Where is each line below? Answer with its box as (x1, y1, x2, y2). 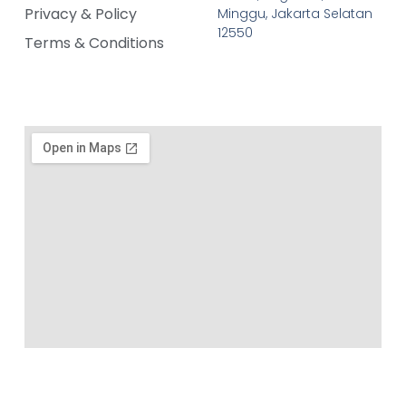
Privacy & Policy (24, 4, 137, 25)
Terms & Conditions (24, 33, 164, 54)
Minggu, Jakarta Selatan (217, 5, 372, 24)
